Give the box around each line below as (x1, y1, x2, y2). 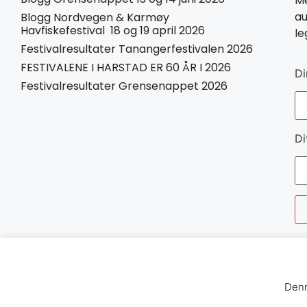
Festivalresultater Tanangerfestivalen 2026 (21, 40, 253, 57)
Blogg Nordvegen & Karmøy (21, 9, 169, 25)
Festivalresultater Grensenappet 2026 (21, 77, 228, 94)
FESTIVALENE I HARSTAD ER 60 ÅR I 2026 (21, 59, 231, 75)
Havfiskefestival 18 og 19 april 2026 (21, 22, 205, 38)
